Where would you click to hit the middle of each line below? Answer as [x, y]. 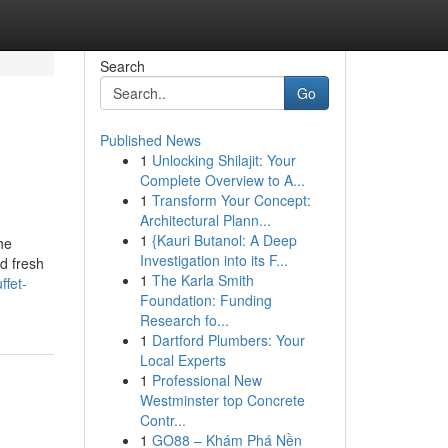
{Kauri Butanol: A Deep [224, 240]
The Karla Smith [202, 280]
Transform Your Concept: [231, 200]
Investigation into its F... [213, 260]
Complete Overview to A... [222, 180]
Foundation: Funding [205, 300]
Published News [150, 140]
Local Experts [182, 360]
